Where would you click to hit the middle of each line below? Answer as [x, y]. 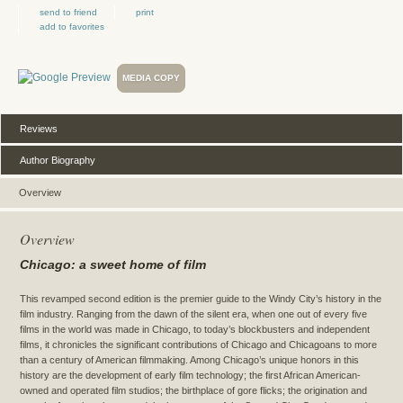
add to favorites [72, 26]
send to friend [68, 12]
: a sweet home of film [139, 265]
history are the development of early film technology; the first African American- [190, 376]
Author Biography [58, 160]
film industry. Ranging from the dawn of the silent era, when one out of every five [193, 314]
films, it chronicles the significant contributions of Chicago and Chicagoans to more [198, 345]
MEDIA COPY [151, 77]
